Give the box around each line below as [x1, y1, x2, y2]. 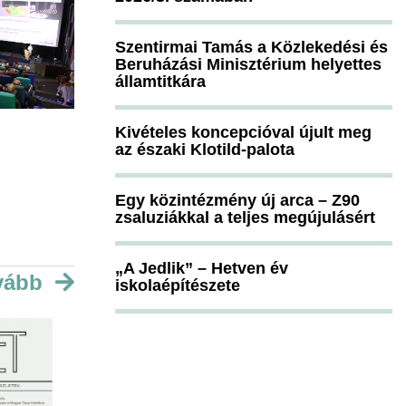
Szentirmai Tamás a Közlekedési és [115, 37, 388, 56]
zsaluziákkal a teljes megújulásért [115, 208, 375, 227]
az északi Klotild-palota [115, 140, 295, 159]
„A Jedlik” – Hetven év [115, 258, 288, 277]
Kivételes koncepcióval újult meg [115, 122, 372, 141]
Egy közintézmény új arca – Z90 [115, 190, 360, 209]
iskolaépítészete [115, 275, 240, 295]
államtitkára [115, 72, 206, 91]
